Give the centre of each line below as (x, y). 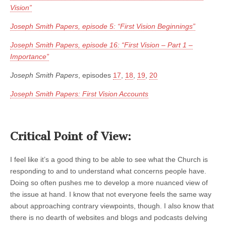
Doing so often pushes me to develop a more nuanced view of (109, 183)
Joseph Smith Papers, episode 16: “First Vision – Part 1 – (101, 45)
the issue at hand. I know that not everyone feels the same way (111, 194)
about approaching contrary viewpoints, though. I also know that (112, 206)
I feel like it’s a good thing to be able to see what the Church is (109, 160)
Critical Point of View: (71, 136)
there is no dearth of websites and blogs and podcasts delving (109, 218)
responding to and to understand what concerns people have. (108, 171)
